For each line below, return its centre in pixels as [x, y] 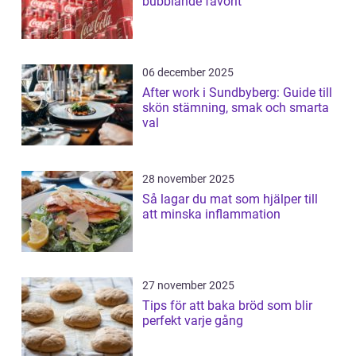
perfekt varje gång [193, 321]
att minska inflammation [211, 214]
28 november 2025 [188, 179]
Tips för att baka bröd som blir [227, 306]
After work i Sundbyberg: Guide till [237, 93]
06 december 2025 [188, 72]
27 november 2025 [188, 285]
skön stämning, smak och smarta [236, 108]
